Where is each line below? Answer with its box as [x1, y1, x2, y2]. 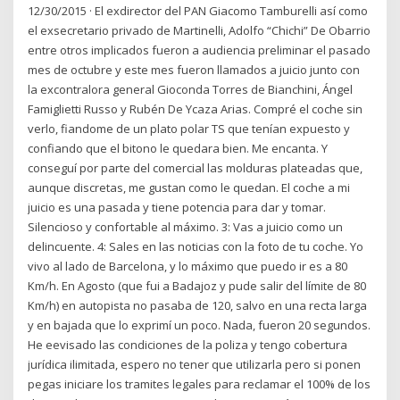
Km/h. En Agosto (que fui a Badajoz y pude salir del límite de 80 [28, 278, 367, 295]
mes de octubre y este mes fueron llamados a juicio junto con [28, 62, 361, 79]
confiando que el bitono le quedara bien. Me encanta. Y [28, 140, 329, 157]
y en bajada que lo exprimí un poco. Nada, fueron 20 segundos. [28, 317, 371, 334]
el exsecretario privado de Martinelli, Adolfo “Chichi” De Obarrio [28, 22, 371, 39]
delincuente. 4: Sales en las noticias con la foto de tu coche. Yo [28, 238, 364, 255]
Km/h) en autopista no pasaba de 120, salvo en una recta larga [28, 297, 368, 314]
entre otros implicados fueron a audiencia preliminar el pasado [28, 42, 371, 59]
